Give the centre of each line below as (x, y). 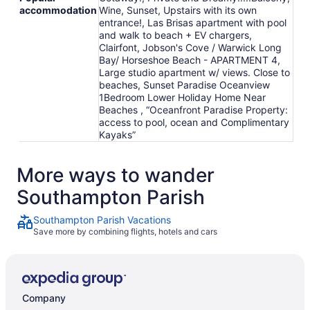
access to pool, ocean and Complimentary (194, 122)
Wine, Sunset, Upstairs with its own (178, 10)
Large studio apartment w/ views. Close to (194, 72)
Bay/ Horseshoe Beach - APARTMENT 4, (190, 60)
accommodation (58, 10)
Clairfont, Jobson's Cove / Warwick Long (190, 47)
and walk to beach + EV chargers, (175, 35)
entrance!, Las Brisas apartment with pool (193, 22)
